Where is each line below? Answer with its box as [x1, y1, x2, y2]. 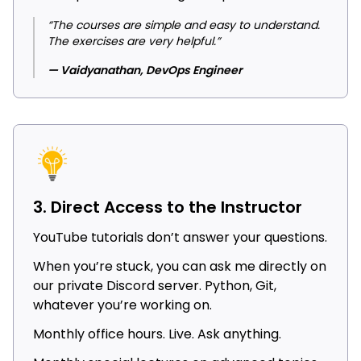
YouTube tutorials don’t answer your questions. [33, 228, 327, 247]
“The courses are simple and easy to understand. [48, 17, 320, 34]
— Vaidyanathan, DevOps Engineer [48, 62, 243, 79]
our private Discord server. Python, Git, [33, 276, 276, 296]
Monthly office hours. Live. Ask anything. [33, 325, 281, 344]
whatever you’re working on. [33, 296, 212, 315]
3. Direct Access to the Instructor [33, 196, 302, 219]
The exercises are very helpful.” [48, 33, 220, 50]
